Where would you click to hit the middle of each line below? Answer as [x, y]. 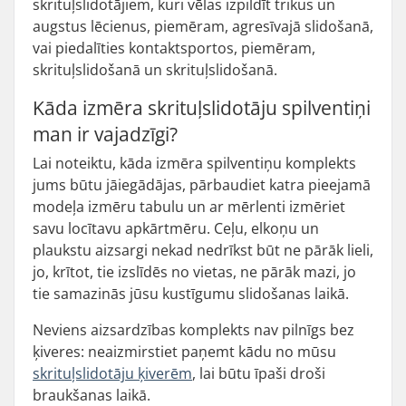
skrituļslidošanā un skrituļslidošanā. [155, 70]
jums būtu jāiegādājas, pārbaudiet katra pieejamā [202, 185]
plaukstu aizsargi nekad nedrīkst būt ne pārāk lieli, [203, 250]
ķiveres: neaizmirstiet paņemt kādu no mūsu [184, 352]
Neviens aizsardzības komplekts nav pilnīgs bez [193, 330]
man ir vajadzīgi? [105, 134]
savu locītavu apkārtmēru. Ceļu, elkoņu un [176, 228]
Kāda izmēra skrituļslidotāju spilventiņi [202, 108]
